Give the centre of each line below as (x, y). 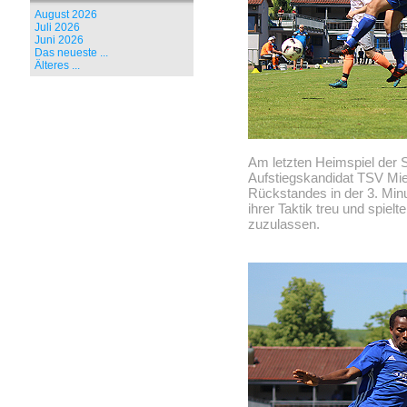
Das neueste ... (71, 53)
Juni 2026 (59, 40)
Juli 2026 (57, 27)
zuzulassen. (284, 224)
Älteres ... (57, 65)
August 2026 (66, 15)
